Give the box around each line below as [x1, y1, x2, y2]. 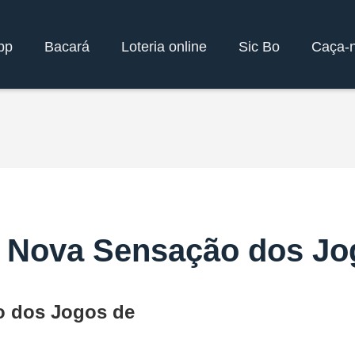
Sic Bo [239, 38, 280, 55]
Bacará [44, 38, 90, 55]
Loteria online [121, 38, 207, 55]
